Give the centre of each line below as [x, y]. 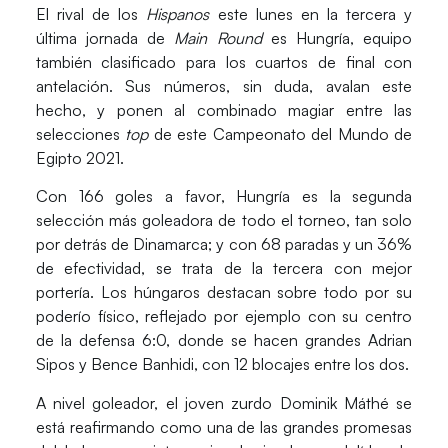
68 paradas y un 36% [336, 244]
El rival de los [91, 13]
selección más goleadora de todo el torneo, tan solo [224, 220]
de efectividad [88, 268]
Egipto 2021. [79, 157]
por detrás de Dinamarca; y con [148, 244]
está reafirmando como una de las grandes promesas [224, 426]
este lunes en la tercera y [315, 13]
